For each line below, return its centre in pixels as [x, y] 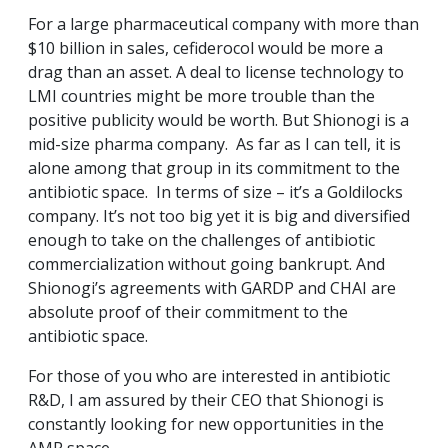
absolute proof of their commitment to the [188, 312]
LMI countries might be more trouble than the [201, 96]
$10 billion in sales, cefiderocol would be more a [205, 48]
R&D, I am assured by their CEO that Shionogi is [206, 400]
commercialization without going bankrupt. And [206, 264]
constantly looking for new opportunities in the [206, 424]
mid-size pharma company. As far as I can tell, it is [214, 144]
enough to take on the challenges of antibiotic [201, 240]
